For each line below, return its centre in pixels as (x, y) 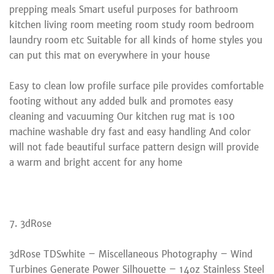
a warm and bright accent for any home (96, 162)
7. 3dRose (30, 223)
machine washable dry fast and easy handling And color (130, 131)
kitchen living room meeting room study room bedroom (131, 24)
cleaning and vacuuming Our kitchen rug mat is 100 (122, 116)
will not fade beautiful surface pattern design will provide (134, 147)
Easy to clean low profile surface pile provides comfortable (136, 86)
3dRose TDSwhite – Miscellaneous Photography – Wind (131, 254)
